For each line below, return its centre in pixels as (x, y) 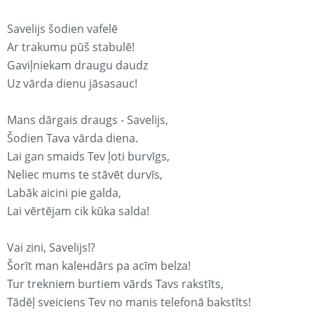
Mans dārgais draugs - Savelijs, (88, 120)
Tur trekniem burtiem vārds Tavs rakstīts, (115, 284)
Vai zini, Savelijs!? (51, 248)
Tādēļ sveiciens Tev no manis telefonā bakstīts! (129, 302)
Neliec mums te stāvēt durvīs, (85, 175)
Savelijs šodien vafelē (62, 29)
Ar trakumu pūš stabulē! (71, 47)
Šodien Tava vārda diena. (73, 138)
